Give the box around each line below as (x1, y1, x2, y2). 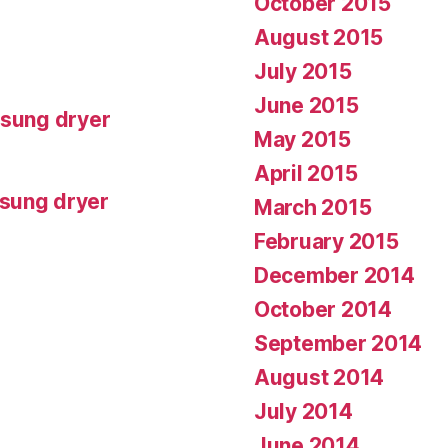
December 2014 (254, 262, 415, 288)
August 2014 (254, 364, 385, 390)
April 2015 (254, 160, 358, 186)
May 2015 (254, 126, 351, 152)
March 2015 (254, 194, 372, 220)
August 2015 (254, 24, 384, 50)
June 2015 (254, 92, 359, 118)
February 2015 (254, 228, 399, 254)
